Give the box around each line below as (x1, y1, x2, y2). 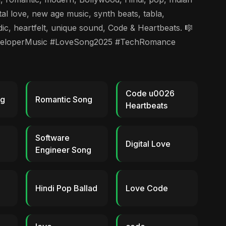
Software (35, 133, 70, 143)
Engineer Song (35, 145, 92, 155)
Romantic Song (35, 94, 93, 104)
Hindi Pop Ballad (35, 183, 98, 193)
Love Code (125, 183, 168, 193)
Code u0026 (125, 88, 175, 98)
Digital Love (125, 139, 171, 149)
